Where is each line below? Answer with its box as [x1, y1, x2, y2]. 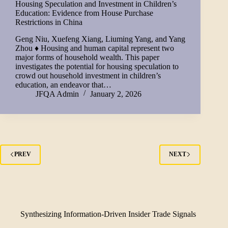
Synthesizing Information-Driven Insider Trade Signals [20, 209, 196, 218]
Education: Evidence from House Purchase [15, 8, 153, 17]
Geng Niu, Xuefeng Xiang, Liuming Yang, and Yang [15, 34, 185, 43]
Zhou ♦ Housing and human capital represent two [15, 43, 174, 52]
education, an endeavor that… [15, 80, 111, 89]
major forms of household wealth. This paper [15, 52, 159, 62]
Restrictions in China [15, 17, 82, 26]
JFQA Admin [36, 89, 79, 98]
